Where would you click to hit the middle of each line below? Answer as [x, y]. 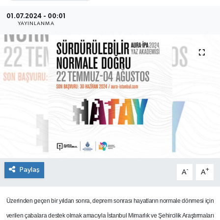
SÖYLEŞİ [44, 68]
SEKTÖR [43, 17]
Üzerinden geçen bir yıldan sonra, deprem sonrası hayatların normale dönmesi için [110, 201]
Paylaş [29, 170]
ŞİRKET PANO [54, 42]
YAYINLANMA [36, 24]
